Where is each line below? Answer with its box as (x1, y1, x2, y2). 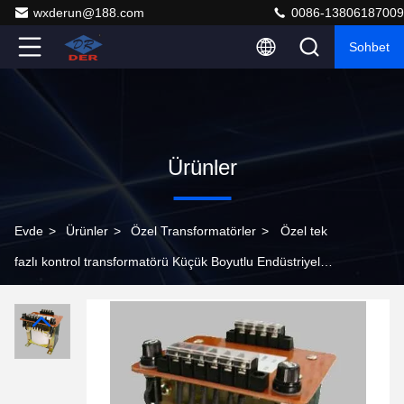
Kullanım (14, 285, 64, 299)
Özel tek (280, 224, 327, 238)
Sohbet (349, 40, 390, 54)
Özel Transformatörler (131, 224, 256, 238)
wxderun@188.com (33, 5, 144, 20)
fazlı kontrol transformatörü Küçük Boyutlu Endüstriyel (14, 254, 320, 269)
